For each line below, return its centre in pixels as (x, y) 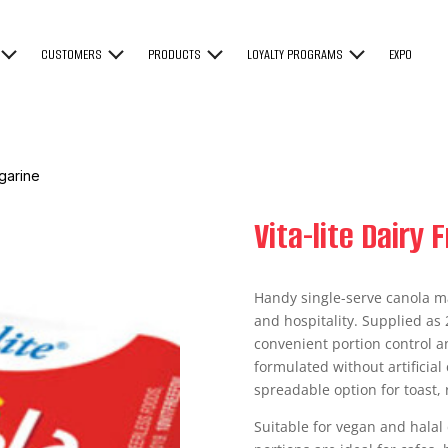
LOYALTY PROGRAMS (295, 54)
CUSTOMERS (72, 54)
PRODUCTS (175, 54)
